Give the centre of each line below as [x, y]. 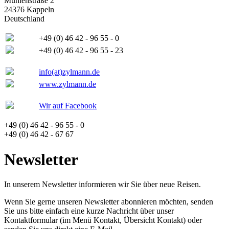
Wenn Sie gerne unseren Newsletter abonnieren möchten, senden [109, 201]
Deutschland [24, 19]
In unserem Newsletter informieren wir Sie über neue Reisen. [102, 184]
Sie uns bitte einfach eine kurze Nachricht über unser [89, 211]
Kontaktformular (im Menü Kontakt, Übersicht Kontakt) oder [103, 220]
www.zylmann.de [67, 84]
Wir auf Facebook [68, 106]
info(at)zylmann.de [69, 72]
